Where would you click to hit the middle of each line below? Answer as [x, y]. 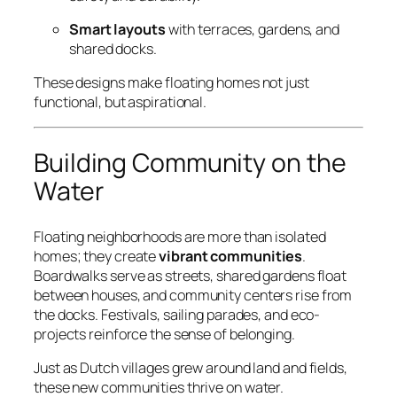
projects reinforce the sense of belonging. [164, 335]
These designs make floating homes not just [171, 83]
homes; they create [97, 257]
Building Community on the [190, 163]
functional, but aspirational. [121, 102]
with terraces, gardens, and [252, 30]
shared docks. [113, 49]
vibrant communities [231, 257]
